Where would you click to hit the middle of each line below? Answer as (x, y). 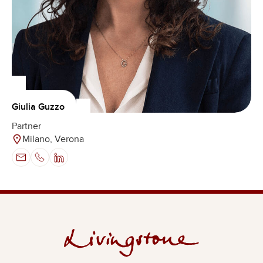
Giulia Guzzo (38, 107)
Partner (26, 126)
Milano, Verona (53, 139)
